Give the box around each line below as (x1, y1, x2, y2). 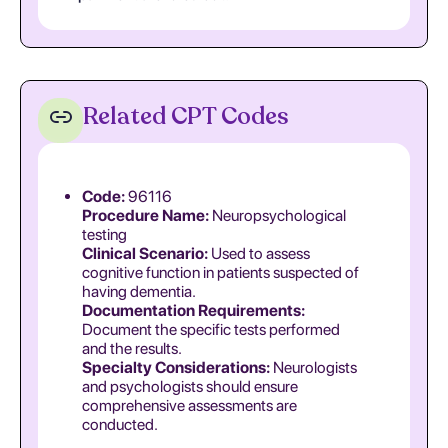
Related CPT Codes (83, 99, 288, 133)
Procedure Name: (82, 206, 209, 225)
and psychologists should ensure (82, 377, 298, 396)
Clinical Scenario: (82, 244, 208, 263)
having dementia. (82, 282, 196, 301)
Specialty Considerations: (82, 358, 270, 377)
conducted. (82, 415, 158, 434)
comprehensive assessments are (82, 396, 297, 415)
